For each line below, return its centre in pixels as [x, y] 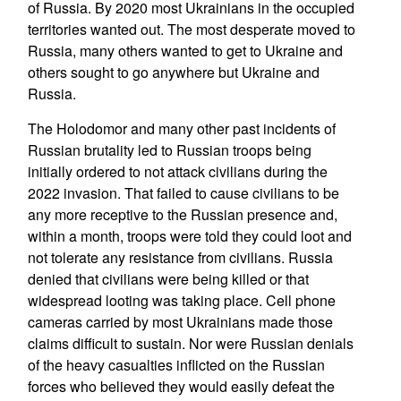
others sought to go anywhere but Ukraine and [173, 72]
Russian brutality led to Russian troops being [169, 150]
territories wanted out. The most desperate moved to [191, 29]
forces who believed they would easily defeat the [181, 386]
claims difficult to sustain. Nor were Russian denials [190, 343]
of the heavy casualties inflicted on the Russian [176, 365]
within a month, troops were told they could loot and [189, 236]
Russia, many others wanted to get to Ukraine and [185, 51]
